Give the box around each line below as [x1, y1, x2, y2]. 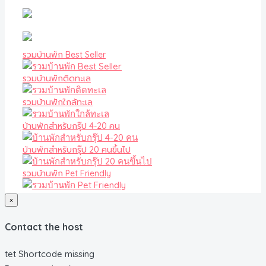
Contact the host [5, 221, 83, 233]
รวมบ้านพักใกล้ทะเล [23, 97, 93, 108]
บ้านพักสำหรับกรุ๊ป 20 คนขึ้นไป [23, 144, 131, 156]
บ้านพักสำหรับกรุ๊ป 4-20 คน [23, 121, 120, 132]
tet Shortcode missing [5, 248, 94, 259]
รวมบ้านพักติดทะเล [23, 73, 91, 84]
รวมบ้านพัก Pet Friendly [23, 168, 111, 179]
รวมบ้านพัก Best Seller [23, 49, 106, 61]
